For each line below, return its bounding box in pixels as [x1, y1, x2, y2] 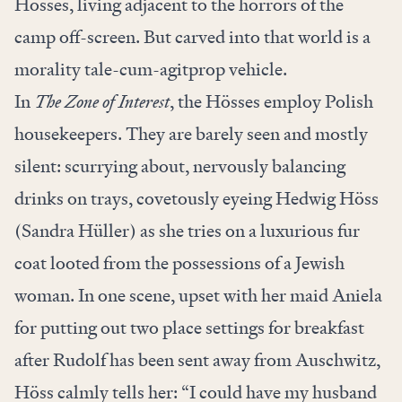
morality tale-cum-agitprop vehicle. [14, 57, 291, 82]
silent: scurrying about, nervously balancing [14, 154, 345, 179]
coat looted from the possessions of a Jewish [14, 251, 345, 275]
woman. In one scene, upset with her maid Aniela [14, 284, 382, 308]
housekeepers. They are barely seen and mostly [14, 122, 368, 146]
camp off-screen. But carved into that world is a [14, 25, 371, 49]
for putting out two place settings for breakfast [14, 316, 364, 340]
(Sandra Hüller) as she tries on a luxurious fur [14, 219, 360, 243]
